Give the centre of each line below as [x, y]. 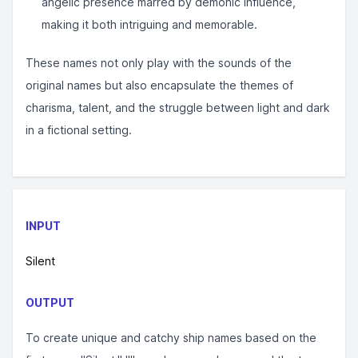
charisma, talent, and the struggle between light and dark [178, 107]
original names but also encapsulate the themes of [159, 85]
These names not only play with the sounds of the [159, 63]
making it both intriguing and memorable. [149, 24]
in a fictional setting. [79, 130]
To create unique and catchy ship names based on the [171, 338]
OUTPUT [50, 302]
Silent [40, 261]
